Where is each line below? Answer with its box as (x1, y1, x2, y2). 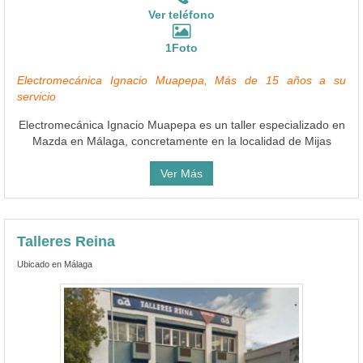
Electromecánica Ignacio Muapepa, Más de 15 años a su (17, 73, 346, 87)
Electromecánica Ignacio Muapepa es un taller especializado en (18, 117, 345, 131)
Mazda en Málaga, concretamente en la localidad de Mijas (32, 134, 331, 147)
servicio (17, 89, 56, 103)
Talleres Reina (17, 233, 115, 250)
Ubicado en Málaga (17, 258, 92, 269)
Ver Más (160, 166, 203, 180)
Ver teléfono (148, 7, 215, 21)
